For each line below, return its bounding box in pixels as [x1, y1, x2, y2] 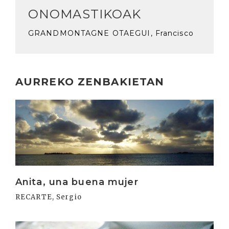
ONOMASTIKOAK [28, 6, 142, 21]
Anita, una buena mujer [15, 176, 139, 188]
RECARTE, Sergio [15, 192, 82, 201]
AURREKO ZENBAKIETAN [15, 75, 165, 88]
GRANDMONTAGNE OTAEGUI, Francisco [28, 28, 194, 38]
